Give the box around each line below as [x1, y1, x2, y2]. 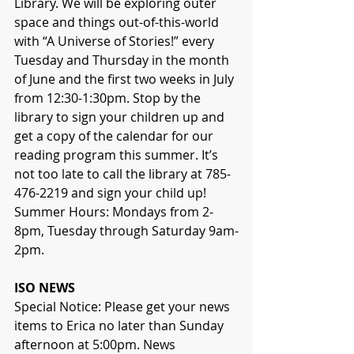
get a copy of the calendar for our [14, 127, 217, 145]
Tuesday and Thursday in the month [14, 51, 232, 70]
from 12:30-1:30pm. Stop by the [14, 89, 204, 107]
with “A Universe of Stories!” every [14, 32, 217, 51]
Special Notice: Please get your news [14, 298, 233, 316]
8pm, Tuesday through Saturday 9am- [14, 222, 239, 240]
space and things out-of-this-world [14, 13, 222, 32]
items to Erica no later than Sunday [14, 317, 227, 335]
